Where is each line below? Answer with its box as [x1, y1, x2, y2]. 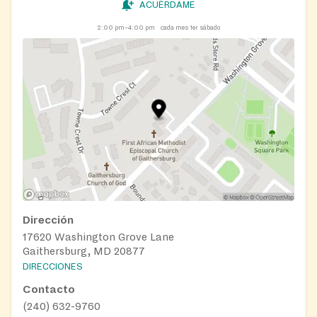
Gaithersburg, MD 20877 [23, 246, 145, 258]
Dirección [23, 214, 74, 226]
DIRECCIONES [23, 262, 83, 272]
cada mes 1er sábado [161, 23, 220, 31]
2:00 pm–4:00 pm [97, 23, 155, 31]
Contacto [23, 284, 75, 296]
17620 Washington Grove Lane [23, 231, 174, 243]
